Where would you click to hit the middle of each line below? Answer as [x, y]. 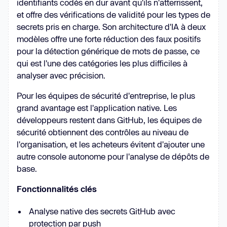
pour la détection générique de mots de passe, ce [108, 51]
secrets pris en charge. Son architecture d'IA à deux [111, 26]
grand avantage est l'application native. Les [97, 107]
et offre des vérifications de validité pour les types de [113, 14]
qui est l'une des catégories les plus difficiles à [102, 63]
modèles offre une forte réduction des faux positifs [109, 39]
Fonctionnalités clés [57, 188]
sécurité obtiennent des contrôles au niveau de [103, 132]
